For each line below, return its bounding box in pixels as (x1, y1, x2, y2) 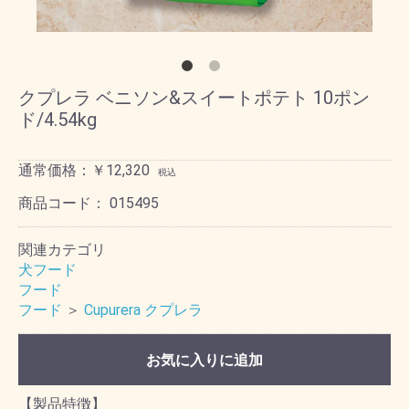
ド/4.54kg (18, 109, 97, 131)
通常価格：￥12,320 (18, 162, 150, 179)
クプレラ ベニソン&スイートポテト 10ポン (18, 87, 370, 109)
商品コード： (18, 194, 110, 212)
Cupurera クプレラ (84, 301, 203, 319)
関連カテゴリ (18, 241, 106, 258)
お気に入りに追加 (146, 351, 263, 369)
